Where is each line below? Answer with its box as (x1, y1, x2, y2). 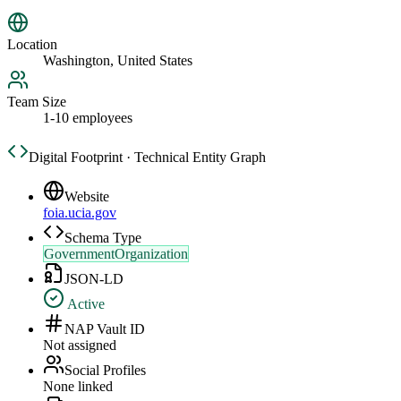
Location (7, 37, 57, 53)
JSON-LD (64, 271, 124, 287)
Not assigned (43, 337, 116, 354)
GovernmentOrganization (44, 246, 188, 262)
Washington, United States (43, 53, 192, 69)
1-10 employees (43, 110, 132, 126)
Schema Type (64, 230, 141, 246)
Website (64, 189, 109, 205)
